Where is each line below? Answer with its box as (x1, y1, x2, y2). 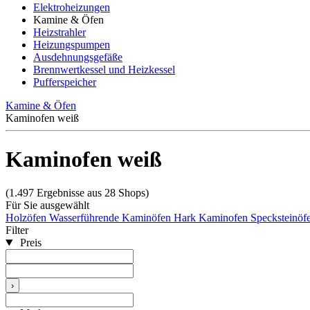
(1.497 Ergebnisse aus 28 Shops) (6, 187, 149, 199)
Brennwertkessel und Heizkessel (33, 64, 175, 76)
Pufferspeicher (33, 76, 96, 89)
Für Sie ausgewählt (6, 199, 89, 212)
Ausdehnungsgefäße (33, 51, 122, 64)
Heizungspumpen (33, 39, 110, 51)
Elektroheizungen (33, 1, 110, 14)
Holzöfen (6, 212, 49, 224)
